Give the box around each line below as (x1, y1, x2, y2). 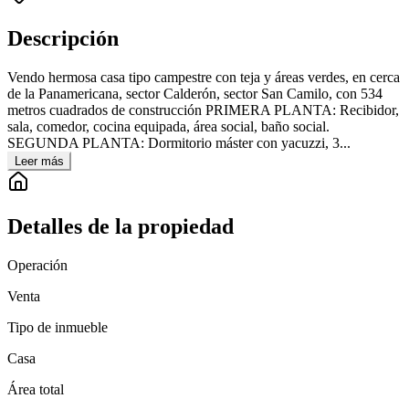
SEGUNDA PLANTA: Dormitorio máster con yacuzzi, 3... (7, 135, 351, 152)
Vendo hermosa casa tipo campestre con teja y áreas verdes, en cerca (7, 69, 400, 86)
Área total (7, 381, 64, 397)
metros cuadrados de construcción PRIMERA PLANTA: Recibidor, (7, 102, 399, 119)
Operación (7, 257, 68, 273)
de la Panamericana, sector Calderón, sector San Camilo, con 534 (7, 86, 383, 102)
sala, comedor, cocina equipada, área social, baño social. (7, 119, 330, 135)
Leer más (15, 154, 64, 169)
